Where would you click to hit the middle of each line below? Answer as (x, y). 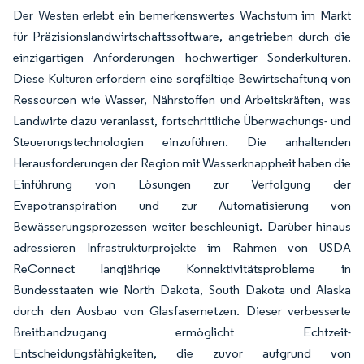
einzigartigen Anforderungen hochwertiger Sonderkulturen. (182, 57)
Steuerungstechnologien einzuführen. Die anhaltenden (182, 141)
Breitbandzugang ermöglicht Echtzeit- (182, 331)
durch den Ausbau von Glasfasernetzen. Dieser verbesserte (182, 310)
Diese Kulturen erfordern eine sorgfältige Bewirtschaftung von (182, 78)
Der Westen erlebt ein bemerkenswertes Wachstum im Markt (182, 15)
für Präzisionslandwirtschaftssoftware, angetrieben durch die (182, 36)
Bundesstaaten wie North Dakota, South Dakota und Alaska (182, 289)
